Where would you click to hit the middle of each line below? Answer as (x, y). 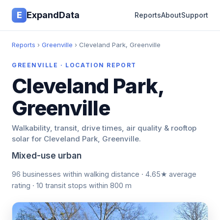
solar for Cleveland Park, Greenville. (76, 139)
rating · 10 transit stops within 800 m (72, 185)
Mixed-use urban (47, 156)
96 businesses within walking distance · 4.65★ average (104, 174)
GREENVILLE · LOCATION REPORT (74, 65)
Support (195, 15)
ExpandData (53, 15)
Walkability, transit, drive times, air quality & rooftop (104, 128)
